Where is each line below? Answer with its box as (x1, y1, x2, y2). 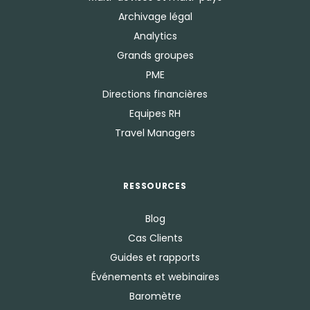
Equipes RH (129, 107, 181, 121)
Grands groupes (116, 48, 194, 63)
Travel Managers (115, 126, 195, 140)
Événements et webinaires (91, 270, 219, 284)
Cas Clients (127, 231, 183, 246)
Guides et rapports (110, 250, 200, 265)
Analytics (133, 29, 177, 44)
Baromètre (129, 289, 181, 304)
